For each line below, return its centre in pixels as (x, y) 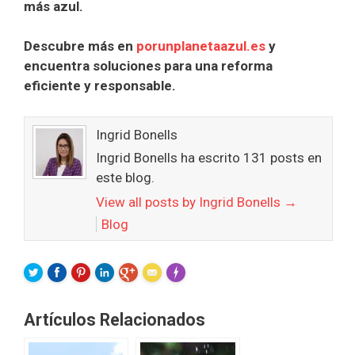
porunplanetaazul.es (201, 46)
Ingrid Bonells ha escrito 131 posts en (209, 157)
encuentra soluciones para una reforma (148, 66)
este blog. (125, 177)
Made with (192, 278)
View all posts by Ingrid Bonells (190, 202)
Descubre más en (80, 46)
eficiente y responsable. (100, 86)
